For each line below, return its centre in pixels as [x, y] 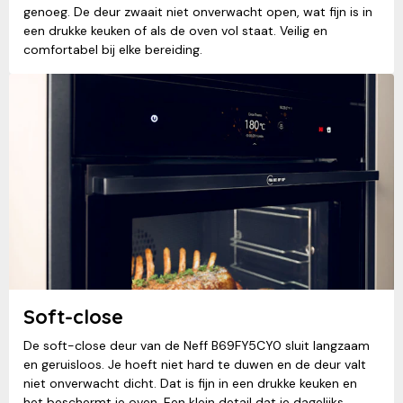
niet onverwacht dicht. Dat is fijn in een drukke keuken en [190, 383]
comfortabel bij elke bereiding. [113, 49]
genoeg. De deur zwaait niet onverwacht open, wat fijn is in [198, 11]
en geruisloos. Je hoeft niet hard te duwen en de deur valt [195, 364]
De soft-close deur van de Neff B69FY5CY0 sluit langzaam [197, 345]
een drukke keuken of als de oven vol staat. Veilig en [175, 30]
